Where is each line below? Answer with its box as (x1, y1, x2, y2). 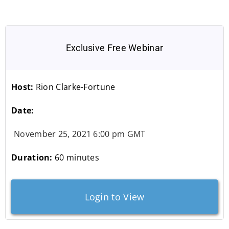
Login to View (84, 190, 145, 203)
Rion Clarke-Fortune (33, 81, 116, 93)
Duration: (11, 151, 55, 163)
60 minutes (55, 151, 99, 163)
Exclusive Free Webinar (65, 42, 164, 53)
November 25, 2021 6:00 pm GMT (14, 128, 146, 140)
